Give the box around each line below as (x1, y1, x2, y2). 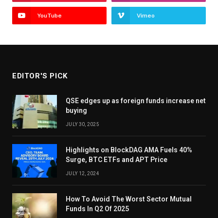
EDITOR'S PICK (12, 72, 68, 81)
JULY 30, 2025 (66, 122, 99, 127)
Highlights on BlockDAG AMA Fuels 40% (66, 146, 192, 154)
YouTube (37, 12, 62, 19)
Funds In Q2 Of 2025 (66, 205, 129, 213)
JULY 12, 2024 (66, 171, 99, 177)
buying (66, 107, 87, 115)
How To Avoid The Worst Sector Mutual (66, 195, 192, 203)
